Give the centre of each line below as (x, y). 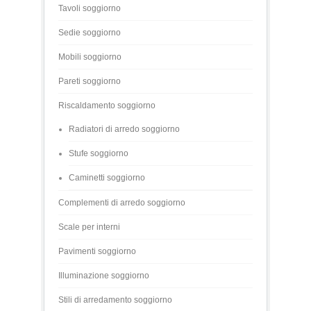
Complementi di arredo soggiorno (122, 203)
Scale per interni (89, 227)
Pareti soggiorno (90, 81)
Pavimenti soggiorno (97, 251)
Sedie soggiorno (90, 33)
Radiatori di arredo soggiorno (124, 129)
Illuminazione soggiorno (104, 276)
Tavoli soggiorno (90, 8)
